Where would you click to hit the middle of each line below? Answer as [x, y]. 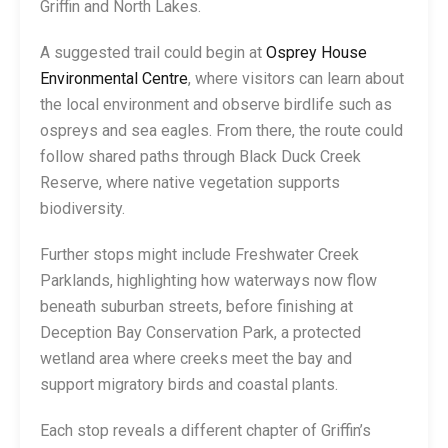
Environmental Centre [114, 78]
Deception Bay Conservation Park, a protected [200, 332]
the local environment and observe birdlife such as [216, 104]
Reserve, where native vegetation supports [190, 182]
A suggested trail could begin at [151, 52]
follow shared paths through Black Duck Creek [200, 156]
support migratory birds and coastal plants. [189, 384]
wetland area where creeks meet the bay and [196, 358]
